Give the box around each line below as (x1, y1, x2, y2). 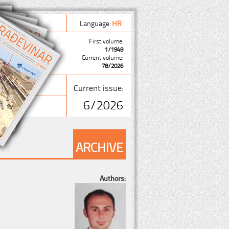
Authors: (100, 172, 126, 183)
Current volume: (82, 53, 123, 62)
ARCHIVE (76, 137, 123, 155)
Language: (80, 17, 112, 28)
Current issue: (74, 81, 123, 94)
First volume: (89, 36, 123, 45)
